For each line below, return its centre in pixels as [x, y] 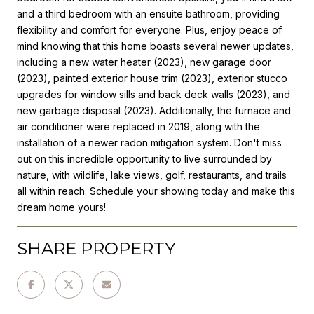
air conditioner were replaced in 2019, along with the [138, 126]
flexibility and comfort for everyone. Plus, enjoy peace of [149, 29]
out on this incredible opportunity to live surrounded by [144, 158]
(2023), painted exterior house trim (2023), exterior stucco [152, 78]
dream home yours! [61, 207]
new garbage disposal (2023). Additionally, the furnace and [154, 110]
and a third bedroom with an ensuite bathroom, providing [148, 13]
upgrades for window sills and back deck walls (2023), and [153, 94]
